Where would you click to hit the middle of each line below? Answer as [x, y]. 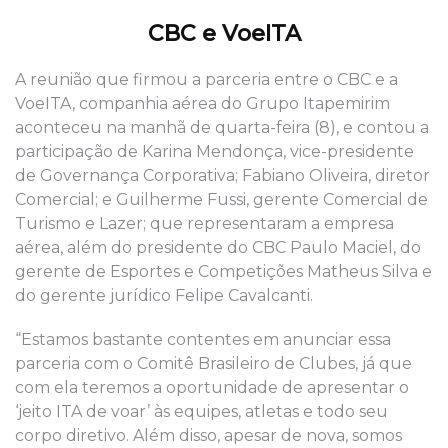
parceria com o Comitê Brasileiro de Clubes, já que [213, 364]
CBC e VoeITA [224, 34]
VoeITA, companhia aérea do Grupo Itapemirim [202, 104]
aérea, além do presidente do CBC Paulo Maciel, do [218, 248]
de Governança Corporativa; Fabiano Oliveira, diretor [222, 176]
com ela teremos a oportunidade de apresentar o [212, 388]
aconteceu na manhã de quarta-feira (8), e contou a [222, 128]
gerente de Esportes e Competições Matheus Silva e [223, 272]
